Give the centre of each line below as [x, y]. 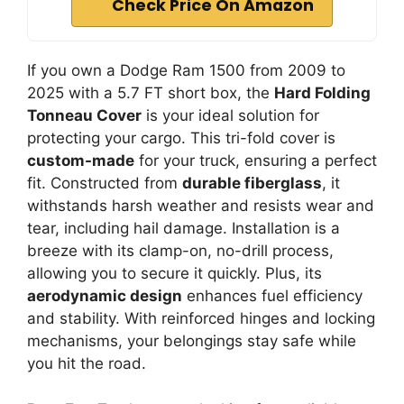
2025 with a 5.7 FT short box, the [151, 93]
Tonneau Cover [84, 115]
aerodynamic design [105, 296]
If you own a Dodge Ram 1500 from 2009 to [186, 70]
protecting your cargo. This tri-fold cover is [181, 138]
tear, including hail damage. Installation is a [184, 228]
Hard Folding [322, 93]
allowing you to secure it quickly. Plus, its [174, 273]
